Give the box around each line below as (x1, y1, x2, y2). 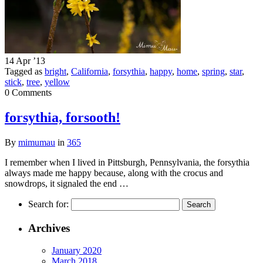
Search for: (28, 198, 69, 209)
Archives (28, 221, 70, 234)
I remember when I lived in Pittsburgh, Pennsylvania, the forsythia (5, 157, 249, 167)
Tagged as (5, 66, 45, 77)
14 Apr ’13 (5, 56, 45, 66)
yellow (45, 77, 70, 87)
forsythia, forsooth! (5, 109, 120, 125)
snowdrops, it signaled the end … (5, 178, 129, 188)
